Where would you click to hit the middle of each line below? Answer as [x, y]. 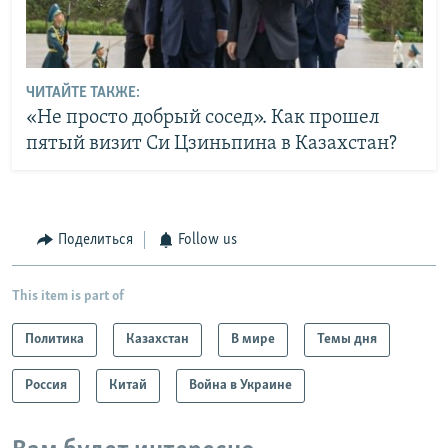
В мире [253, 339]
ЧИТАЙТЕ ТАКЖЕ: [82, 92]
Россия [46, 385]
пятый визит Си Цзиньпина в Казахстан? [211, 143]
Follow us [207, 240]
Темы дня [347, 339]
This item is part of [68, 296]
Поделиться [95, 240]
